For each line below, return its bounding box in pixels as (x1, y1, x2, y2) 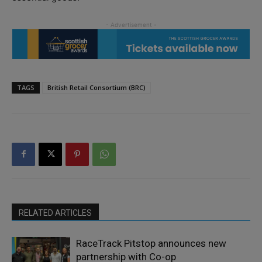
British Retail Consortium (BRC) (47, 82, 146, 92)
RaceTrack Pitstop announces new (76, 237, 226, 249)
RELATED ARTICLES (19, 208, 92, 218)
